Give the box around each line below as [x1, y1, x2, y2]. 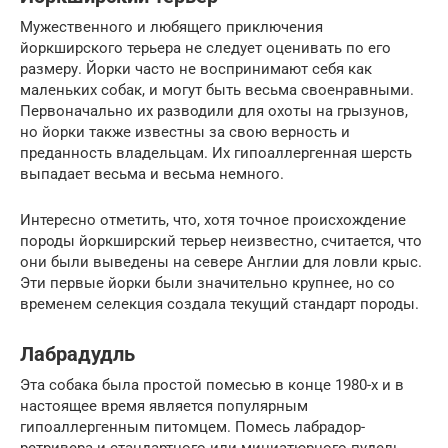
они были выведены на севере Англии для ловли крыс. [20, 252, 422, 271]
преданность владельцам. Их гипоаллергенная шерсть [20, 143, 412, 162]
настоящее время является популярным [20, 396, 308, 415]
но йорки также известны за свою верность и [20, 122, 350, 141]
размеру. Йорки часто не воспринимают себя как [20, 59, 372, 78]
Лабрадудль [20, 343, 135, 366]
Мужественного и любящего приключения [20, 17, 323, 36]
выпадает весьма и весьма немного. [20, 164, 284, 183]
